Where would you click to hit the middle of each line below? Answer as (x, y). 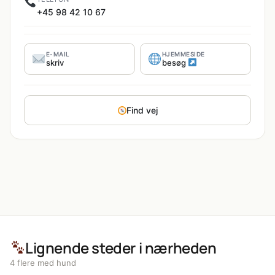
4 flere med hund (43, 263)
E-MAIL (58, 54)
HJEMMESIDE (183, 54)
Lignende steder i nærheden (121, 248)
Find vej (142, 110)
